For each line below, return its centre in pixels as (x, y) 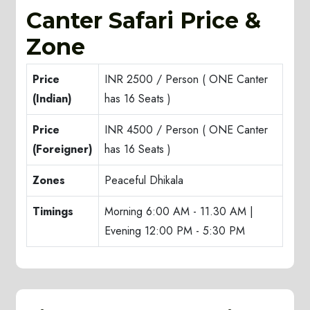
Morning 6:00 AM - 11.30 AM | (179, 212)
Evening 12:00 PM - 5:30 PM (175, 231)
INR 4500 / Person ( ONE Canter (186, 130)
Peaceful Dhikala (144, 181)
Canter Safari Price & (144, 21)
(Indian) (53, 99)
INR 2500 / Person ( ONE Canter (186, 80)
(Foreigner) (63, 149)
